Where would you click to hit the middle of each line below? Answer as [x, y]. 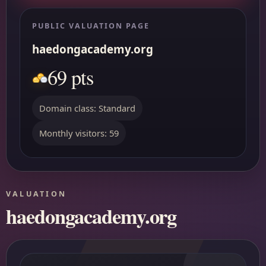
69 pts [70, 77]
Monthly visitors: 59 [79, 133]
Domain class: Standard [87, 108]
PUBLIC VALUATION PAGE [91, 26]
